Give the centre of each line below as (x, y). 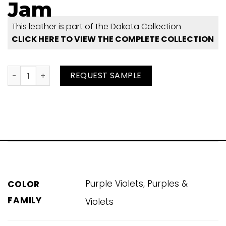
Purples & (168, 183)
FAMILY (25, 201)
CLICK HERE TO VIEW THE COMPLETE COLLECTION (113, 39)
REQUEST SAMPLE (106, 76)
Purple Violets (115, 183)
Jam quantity (38, 73)
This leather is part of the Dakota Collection (97, 27)
